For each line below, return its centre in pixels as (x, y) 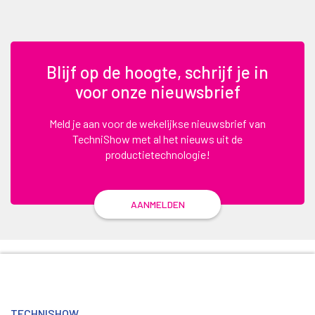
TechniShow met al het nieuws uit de (157, 139)
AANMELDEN (157, 204)
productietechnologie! (157, 154)
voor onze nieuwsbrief (157, 91)
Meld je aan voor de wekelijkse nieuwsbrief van (157, 123)
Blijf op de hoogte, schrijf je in (157, 72)
